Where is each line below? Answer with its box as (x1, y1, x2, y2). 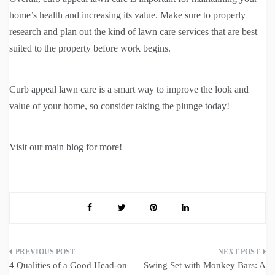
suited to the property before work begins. (9, 42, 171, 53)
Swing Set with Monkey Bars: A (144, 260, 266, 270)
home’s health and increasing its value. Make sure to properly (9, 9, 246, 20)
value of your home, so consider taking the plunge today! (9, 100, 230, 111)
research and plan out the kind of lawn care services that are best (9, 26, 257, 37)
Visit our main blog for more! (9, 141, 122, 152)
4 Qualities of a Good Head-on (9, 260, 127, 270)
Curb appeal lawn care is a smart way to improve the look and (9, 83, 249, 95)
